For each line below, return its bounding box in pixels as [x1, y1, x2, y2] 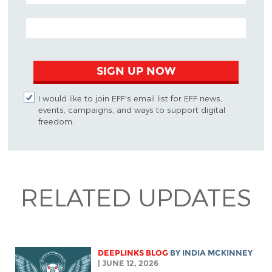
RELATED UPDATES [21, 182, 251, 212]
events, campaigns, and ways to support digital [38, 105, 225, 115]
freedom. [38, 117, 74, 126]
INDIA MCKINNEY [182, 248, 253, 257]
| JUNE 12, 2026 [98, 258, 159, 268]
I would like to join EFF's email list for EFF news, [38, 93, 222, 103]
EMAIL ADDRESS [25, 16, 87, 25]
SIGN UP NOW [96, 64, 175, 78]
